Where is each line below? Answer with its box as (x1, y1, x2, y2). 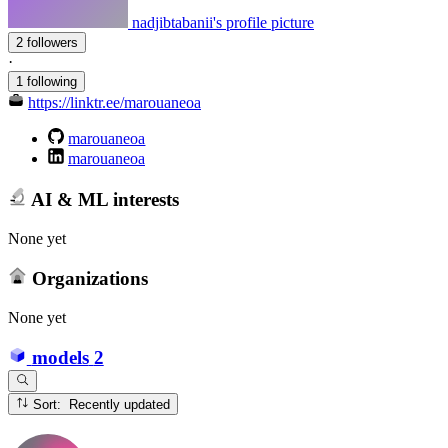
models (31, 347, 89, 369)
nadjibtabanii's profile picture (132, 14, 314, 32)
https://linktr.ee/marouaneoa (28, 94, 201, 112)
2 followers (27, 35, 78, 51)
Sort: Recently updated (69, 397, 171, 413)
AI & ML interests (26, 188, 179, 210)
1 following (16, 74, 77, 90)
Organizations (26, 268, 148, 290)
